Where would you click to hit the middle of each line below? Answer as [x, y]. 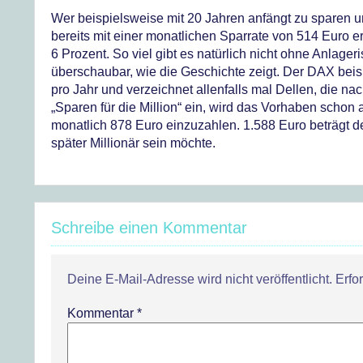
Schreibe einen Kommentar [149, 228]
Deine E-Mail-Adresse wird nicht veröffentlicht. [200, 279]
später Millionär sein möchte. [133, 143]
